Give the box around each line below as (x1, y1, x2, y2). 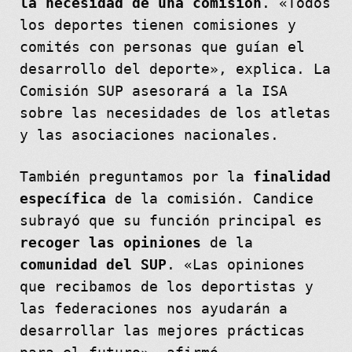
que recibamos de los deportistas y (19, 278, 313, 295)
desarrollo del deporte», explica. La (19, 60, 331, 77)
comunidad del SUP (19, 256, 167, 273)
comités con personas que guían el (19, 38, 305, 55)
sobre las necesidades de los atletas (19, 104, 331, 121)
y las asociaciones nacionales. (19, 126, 279, 143)
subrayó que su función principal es (19, 212, 322, 229)
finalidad (252, 168, 331, 185)
